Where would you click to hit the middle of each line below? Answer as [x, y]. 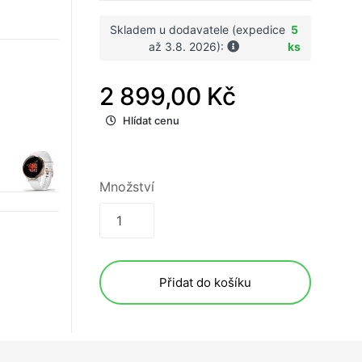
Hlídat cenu [151, 121]
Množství [127, 187]
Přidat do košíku [205, 283]
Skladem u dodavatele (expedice [198, 30]
